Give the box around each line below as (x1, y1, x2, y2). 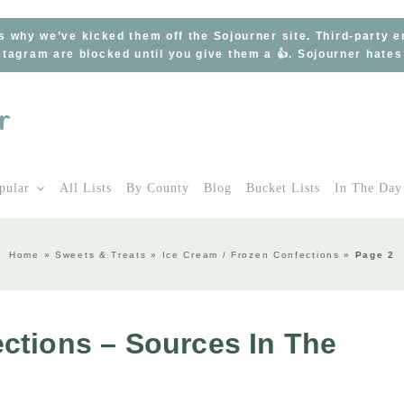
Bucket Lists (246, 181, 320, 195)
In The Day (335, 181, 402, 195)
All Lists (60, 181, 112, 195)
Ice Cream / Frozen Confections (161, 249, 340, 260)
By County (126, 181, 189, 195)
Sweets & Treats (55, 249, 147, 260)
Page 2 (354, 249, 395, 260)
